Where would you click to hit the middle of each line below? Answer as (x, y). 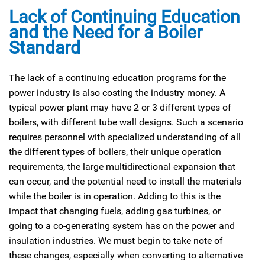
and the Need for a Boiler (106, 32)
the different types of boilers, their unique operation (115, 151)
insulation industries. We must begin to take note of (116, 240)
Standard (45, 47)
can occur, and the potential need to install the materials (125, 181)
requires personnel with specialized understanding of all (125, 137)
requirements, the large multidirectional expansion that (122, 166)
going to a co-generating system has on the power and (122, 225)
